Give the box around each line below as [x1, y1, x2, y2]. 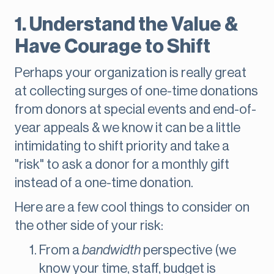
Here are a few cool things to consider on [15, 201, 250, 215]
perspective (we [141, 243, 236, 257]
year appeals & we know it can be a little [15, 121, 240, 135]
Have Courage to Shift [15, 37, 210, 57]
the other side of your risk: [15, 219, 163, 233]
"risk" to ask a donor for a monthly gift [15, 158, 229, 172]
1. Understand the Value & [15, 15, 238, 35]
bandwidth [82, 243, 141, 257]
